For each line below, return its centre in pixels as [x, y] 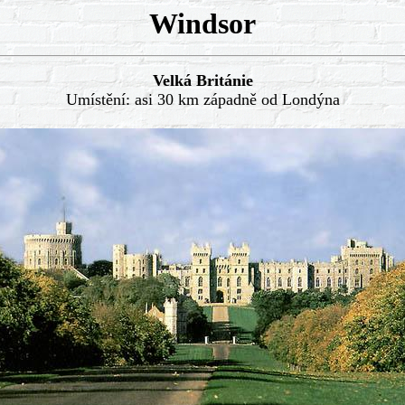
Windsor [202, 24]
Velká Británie [202, 80]
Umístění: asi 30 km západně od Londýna [202, 99]
